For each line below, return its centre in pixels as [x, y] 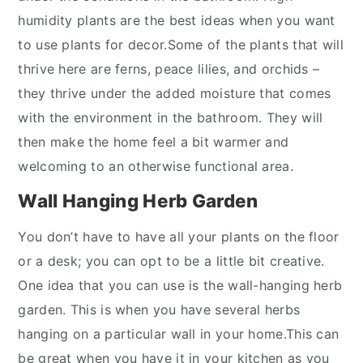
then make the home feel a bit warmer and [154, 142]
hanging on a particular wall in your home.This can [179, 334]
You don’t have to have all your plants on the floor [179, 237]
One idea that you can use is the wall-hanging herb [180, 285]
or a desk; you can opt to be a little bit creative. [171, 261]
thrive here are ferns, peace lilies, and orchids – [169, 69]
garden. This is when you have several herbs [159, 310]
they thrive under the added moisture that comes [175, 93]
